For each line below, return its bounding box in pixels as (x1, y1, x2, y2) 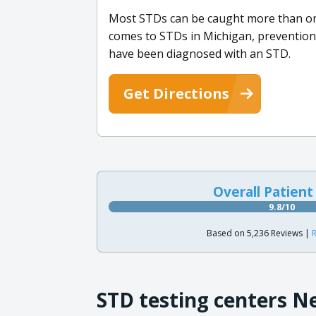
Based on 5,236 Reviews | (206, 226, 312, 239)
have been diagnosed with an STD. (109, 45, 291, 61)
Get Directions (123, 83, 229, 103)
